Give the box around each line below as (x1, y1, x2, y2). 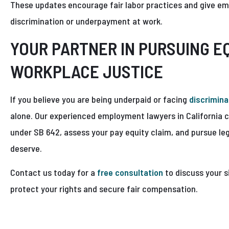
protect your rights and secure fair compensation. (10, 183, 198, 195)
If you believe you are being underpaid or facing (10, 94, 189, 105)
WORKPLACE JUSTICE (10, 60, 163, 82)
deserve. (10, 143, 42, 154)
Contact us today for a (10, 167, 97, 178)
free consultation (97, 167, 163, 178)
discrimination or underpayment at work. (10, 15, 163, 27)
